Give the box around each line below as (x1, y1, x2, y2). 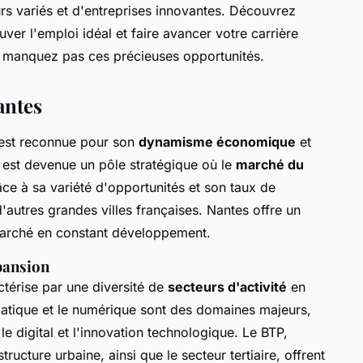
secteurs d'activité (168, 278, 287, 295)
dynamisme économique (139, 133, 296, 150)
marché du (236, 156, 304, 173)
